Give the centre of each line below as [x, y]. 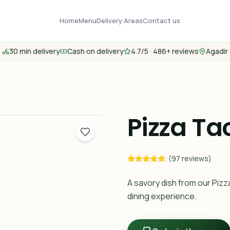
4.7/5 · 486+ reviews [165, 51]
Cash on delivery [95, 51]
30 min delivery [35, 51]
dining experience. [162, 196]
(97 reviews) [190, 158]
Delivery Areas [119, 20]
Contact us [161, 20]
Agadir [217, 51]
